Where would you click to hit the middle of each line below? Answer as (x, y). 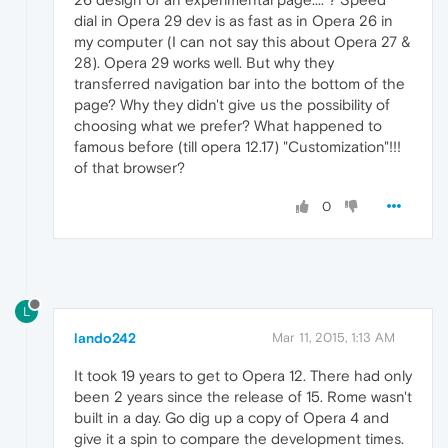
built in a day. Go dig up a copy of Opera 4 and (231, 418)
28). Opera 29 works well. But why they (204, 63)
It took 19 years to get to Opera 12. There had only (243, 376)
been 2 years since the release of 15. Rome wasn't (243, 397)
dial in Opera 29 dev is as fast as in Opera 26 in (233, 21)
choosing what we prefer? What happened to (228, 126)
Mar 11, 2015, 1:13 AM (333, 338)
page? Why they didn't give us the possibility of (232, 105)
